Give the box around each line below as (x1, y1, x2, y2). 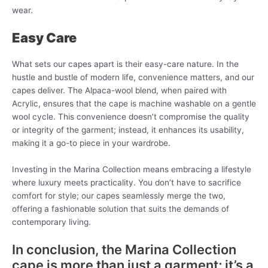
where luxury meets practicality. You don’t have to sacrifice (12, 177, 241, 187)
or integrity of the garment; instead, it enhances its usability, (12, 124, 244, 135)
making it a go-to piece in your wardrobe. (12, 138, 170, 148)
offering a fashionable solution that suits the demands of (12, 203, 229, 214)
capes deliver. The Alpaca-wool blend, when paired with (12, 85, 227, 95)
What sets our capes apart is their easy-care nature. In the (12, 59, 239, 69)
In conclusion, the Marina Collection (12, 241, 236, 257)
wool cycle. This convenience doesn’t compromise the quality (12, 111, 249, 121)
